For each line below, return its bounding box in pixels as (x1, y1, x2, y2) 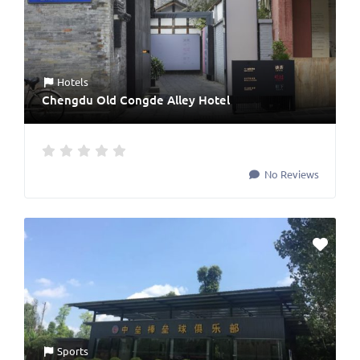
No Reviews (262, 167, 319, 182)
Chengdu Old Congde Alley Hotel (42, 92, 230, 108)
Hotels (57, 75, 89, 89)
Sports (57, 344, 89, 358)
